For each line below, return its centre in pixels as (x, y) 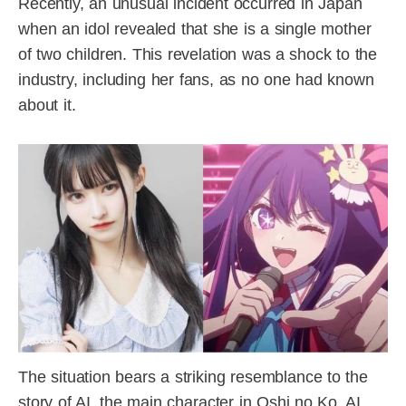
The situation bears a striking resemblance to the (193, 377)
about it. (47, 106)
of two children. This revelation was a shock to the (198, 55)
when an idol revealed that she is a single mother (195, 29)
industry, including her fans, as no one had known (196, 80)
